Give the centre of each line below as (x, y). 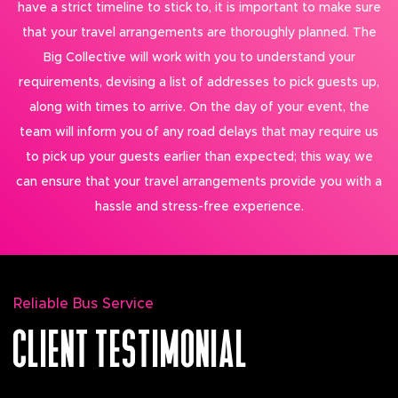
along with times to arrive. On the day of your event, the (199, 107)
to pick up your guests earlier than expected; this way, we (199, 157)
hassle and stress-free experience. (199, 207)
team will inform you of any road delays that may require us (199, 132)
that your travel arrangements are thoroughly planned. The (199, 33)
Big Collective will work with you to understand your (199, 58)
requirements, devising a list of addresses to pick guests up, (199, 83)
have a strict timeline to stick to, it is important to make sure (199, 8)
